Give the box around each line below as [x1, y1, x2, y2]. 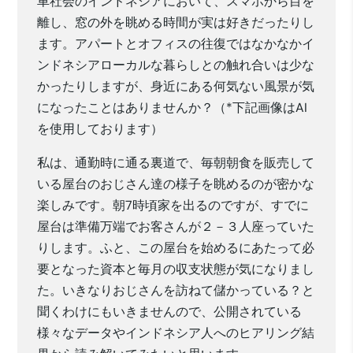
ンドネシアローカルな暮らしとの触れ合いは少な [37, 56, 315, 73]
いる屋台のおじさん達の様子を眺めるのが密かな [37, 175, 315, 192]
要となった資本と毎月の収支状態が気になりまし [37, 260, 315, 277]
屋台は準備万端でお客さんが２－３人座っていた [37, 217, 315, 235]
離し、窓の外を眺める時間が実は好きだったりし [37, 13, 315, 31]
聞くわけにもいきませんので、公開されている [37, 303, 303, 320]
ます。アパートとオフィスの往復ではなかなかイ [37, 35, 315, 52]
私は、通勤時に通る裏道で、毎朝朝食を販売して [37, 154, 315, 171]
